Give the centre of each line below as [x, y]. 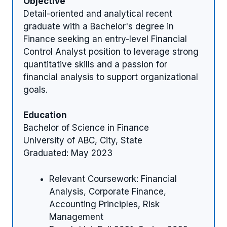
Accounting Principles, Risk [104, 204]
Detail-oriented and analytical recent [98, 13]
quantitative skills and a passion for [95, 64]
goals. [35, 89]
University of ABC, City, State [83, 141]
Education [45, 115]
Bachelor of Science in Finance [86, 128]
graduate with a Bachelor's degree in [99, 26]
